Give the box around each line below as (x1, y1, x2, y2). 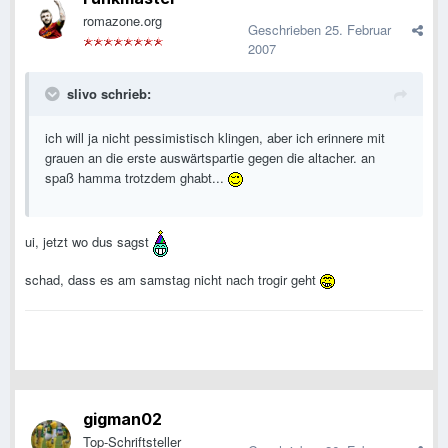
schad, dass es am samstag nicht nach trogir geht (25, 270, 320, 290)
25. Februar (325, 20, 391, 40)
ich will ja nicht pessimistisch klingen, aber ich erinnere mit (45, 128, 385, 148)
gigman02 (83, 409, 162, 430)
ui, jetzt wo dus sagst (25, 232, 153, 252)
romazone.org (83, 11, 162, 31)
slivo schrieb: (67, 84, 151, 104)
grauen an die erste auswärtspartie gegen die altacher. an (45, 148, 375, 168)
